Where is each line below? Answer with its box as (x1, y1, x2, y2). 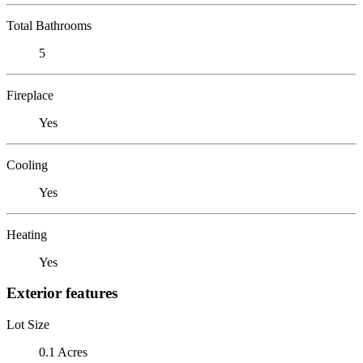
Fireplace (6, 88, 53, 102)
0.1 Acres (39, 344, 88, 359)
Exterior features (6, 284, 117, 302)
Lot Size (6, 317, 49, 331)
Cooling (6, 157, 48, 172)
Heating (6, 227, 47, 241)
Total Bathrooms (6, 18, 92, 32)
